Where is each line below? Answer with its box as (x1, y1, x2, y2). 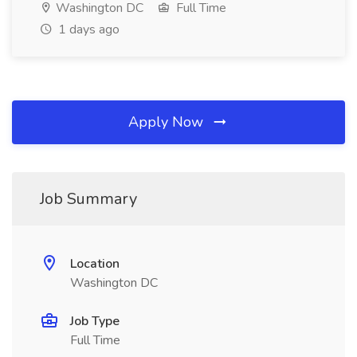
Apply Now (128, 112, 207, 131)
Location (70, 255, 120, 273)
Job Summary (40, 188, 137, 210)
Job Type (70, 312, 120, 330)
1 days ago (55, 21, 120, 38)
